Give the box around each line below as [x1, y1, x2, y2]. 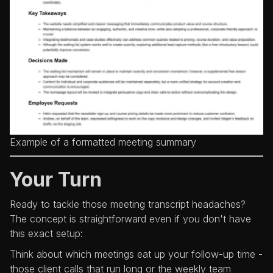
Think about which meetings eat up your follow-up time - [10, 248, 263, 261]
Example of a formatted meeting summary [10, 136, 196, 149]
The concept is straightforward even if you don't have [10, 213, 251, 225]
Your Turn [10, 168, 102, 192]
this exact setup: [10, 227, 83, 240]
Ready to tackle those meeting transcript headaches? [10, 198, 246, 211]
